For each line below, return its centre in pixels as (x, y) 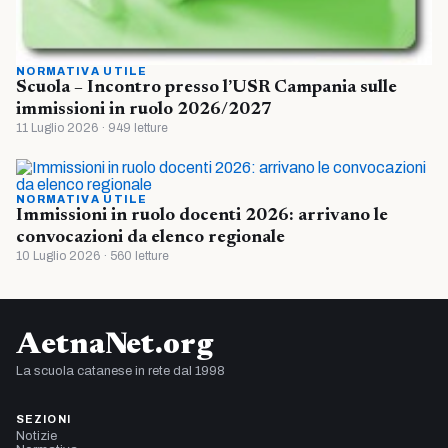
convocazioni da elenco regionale (150, 237)
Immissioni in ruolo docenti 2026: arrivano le (202, 215)
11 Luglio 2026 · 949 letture (92, 127)
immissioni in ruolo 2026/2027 (144, 109)
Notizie (36, 435)
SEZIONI (43, 418)
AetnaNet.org (114, 345)
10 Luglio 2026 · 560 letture (92, 255)
